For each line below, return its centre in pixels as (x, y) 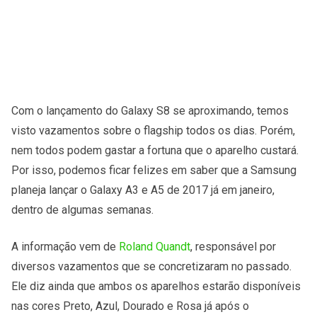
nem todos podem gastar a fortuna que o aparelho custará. (155, 150)
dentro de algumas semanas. (82, 209)
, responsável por (233, 246)
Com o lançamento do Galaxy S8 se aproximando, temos (150, 110)
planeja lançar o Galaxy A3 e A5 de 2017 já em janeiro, (143, 190)
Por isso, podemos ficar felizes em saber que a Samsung (154, 170)
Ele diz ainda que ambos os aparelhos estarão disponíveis (156, 286)
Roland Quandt (155, 246)
